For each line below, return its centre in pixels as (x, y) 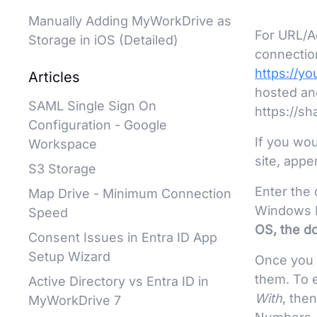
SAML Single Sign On (92, 106)
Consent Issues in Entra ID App (123, 237)
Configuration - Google (98, 125)
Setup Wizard (69, 257)
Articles (54, 77)
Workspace (63, 144)
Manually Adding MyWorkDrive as (130, 21)
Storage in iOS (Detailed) (103, 40)
